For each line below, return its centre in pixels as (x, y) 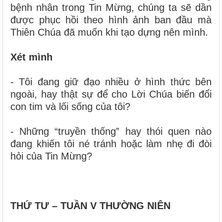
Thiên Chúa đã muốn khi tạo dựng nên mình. (109, 32)
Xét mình (31, 57)
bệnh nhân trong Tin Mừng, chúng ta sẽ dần (111, 7)
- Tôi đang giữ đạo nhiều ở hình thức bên (111, 82)
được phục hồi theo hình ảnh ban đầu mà (111, 20)
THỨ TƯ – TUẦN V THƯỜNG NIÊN (90, 205)
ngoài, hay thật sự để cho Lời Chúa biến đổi (111, 94)
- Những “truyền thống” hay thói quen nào (111, 131)
